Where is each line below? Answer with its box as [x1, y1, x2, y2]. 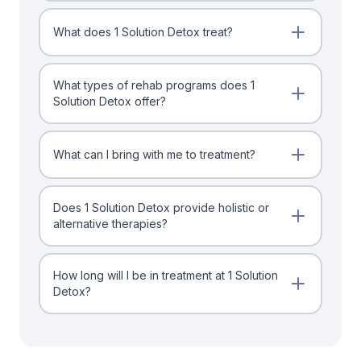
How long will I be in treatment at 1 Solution [53, 268, 278, 283]
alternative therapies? [53, 217, 168, 231]
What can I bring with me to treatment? [53, 147, 255, 162]
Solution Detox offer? [53, 94, 166, 109]
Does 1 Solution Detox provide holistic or [53, 201, 269, 215]
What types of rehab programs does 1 [53, 78, 255, 93]
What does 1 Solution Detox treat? [53, 25, 233, 39]
